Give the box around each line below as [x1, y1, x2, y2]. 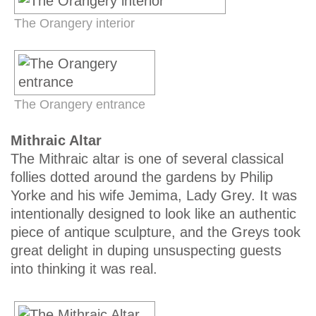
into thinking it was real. [11, 260, 157, 276]
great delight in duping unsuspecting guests [11, 242, 281, 258]
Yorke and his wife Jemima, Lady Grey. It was [11, 187, 297, 203]
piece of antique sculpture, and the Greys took [11, 224, 300, 240]
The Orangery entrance [14, 97, 145, 111]
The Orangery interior [14, 16, 135, 30]
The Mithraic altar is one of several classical [11, 150, 284, 166]
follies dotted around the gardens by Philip [11, 169, 273, 185]
